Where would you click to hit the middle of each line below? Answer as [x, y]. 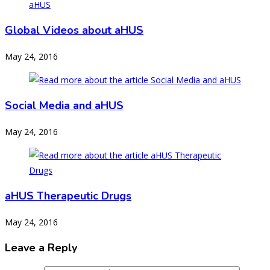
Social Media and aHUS [64, 106]
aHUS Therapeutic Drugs [68, 196]
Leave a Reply [41, 248]
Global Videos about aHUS [74, 30]
